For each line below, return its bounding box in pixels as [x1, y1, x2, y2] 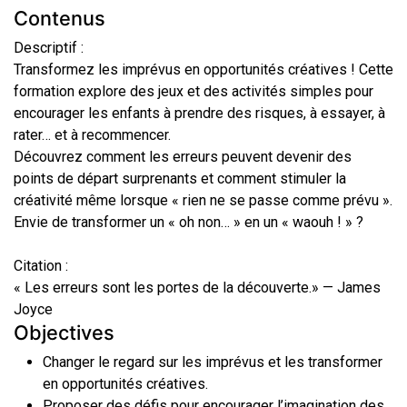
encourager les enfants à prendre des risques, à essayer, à [14, 104, 385, 122]
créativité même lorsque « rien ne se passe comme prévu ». [14, 192, 392, 209]
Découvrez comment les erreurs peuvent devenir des [14, 148, 352, 165]
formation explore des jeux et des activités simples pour [14, 83, 373, 100]
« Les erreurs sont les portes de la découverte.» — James [14, 279, 381, 296]
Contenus [14, 6, 105, 30]
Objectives [14, 321, 114, 344]
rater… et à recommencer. [14, 126, 171, 144]
